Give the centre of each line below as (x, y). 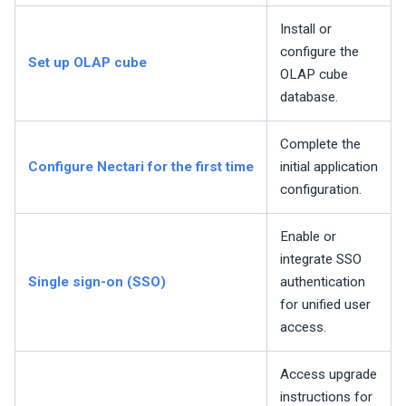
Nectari (121, 167)
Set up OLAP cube (87, 63)
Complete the (320, 145)
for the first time (199, 167)
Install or (306, 29)
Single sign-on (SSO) (97, 282)
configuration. (321, 190)
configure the (319, 52)
